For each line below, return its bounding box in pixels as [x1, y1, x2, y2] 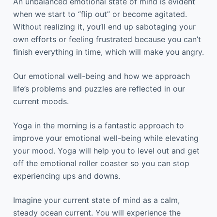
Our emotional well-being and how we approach [13, 71, 190, 81]
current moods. [13, 96, 69, 107]
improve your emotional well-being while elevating [13, 133, 199, 143]
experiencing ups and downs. [13, 171, 120, 181]
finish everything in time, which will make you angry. [13, 47, 204, 57]
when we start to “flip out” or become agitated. [13, 9, 187, 19]
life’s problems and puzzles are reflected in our [13, 84, 185, 94]
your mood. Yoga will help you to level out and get [13, 146, 200, 156]
